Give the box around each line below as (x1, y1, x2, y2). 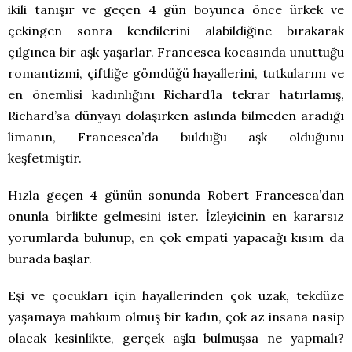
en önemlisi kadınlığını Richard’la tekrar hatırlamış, (8, 86, 344, 102)
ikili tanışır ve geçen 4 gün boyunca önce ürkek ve (8, 2, 344, 17)
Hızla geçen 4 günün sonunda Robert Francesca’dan (8, 187, 344, 203)
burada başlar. (8, 251, 92, 266)
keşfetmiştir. (8, 150, 82, 166)
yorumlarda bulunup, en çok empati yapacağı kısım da (8, 229, 344, 245)
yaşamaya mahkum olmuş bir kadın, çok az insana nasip (8, 309, 344, 324)
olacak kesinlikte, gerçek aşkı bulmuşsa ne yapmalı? (8, 330, 344, 346)
